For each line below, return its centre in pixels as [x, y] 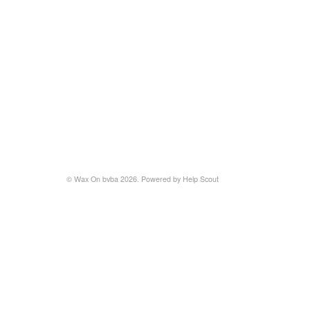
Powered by [162, 179]
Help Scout [201, 179]
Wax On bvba [96, 179]
